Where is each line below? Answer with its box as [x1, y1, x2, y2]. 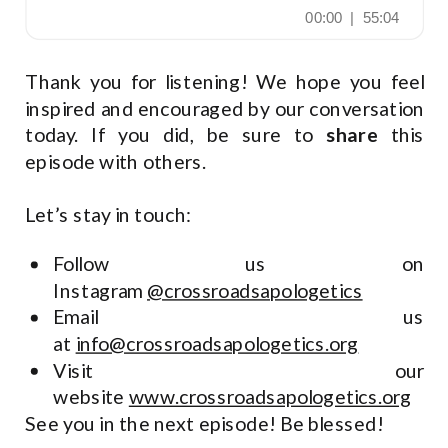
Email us [53, 305, 425, 329]
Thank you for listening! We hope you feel [25, 69, 425, 94]
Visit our [53, 358, 425, 383]
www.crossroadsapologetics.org [128, 384, 412, 409]
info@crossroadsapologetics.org [75, 331, 359, 356]
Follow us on [53, 251, 425, 276]
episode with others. [25, 149, 206, 174]
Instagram [53, 278, 148, 303]
